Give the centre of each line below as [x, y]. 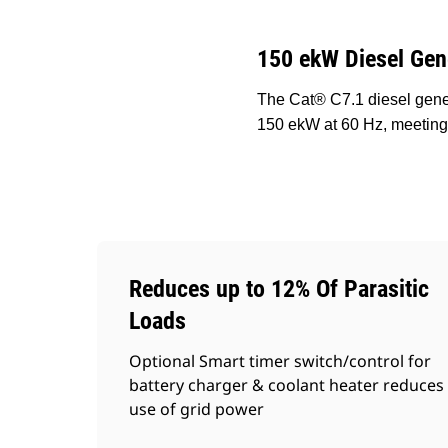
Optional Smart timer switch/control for [280, 361]
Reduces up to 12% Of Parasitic [279, 289]
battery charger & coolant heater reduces [286, 385]
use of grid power [196, 409]
